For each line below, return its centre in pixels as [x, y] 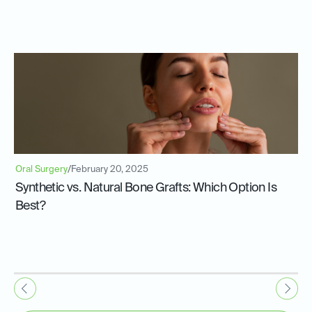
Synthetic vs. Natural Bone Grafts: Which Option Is [146, 188]
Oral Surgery [41, 170]
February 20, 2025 [110, 170]
